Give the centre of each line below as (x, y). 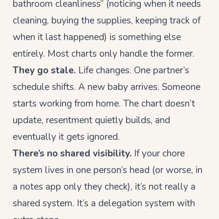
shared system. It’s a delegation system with (104, 203)
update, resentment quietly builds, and (91, 120)
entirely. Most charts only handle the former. (103, 54)
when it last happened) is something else (97, 37)
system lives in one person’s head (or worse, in (107, 170)
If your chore (158, 153)
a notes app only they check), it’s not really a (104, 186)
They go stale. (44, 70)
